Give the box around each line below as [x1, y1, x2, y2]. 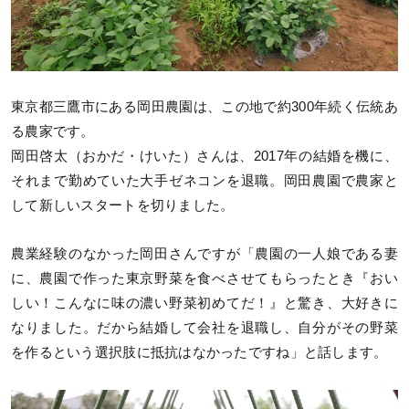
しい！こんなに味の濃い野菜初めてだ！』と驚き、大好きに [11, 296, 398, 311]
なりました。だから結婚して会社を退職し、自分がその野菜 [11, 320, 398, 336]
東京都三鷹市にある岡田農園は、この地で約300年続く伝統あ [11, 100, 398, 115]
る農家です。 [11, 124, 95, 140]
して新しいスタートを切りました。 [11, 198, 235, 214]
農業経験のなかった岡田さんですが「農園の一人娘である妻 [11, 246, 398, 262]
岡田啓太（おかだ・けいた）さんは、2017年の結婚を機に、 [11, 149, 398, 164]
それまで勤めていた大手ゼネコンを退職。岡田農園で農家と [11, 173, 398, 189]
